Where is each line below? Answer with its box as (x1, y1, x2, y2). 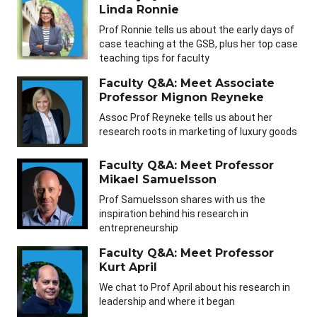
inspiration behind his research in (99, 208, 248, 220)
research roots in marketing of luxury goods (99, 126, 297, 138)
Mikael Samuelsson (99, 173, 217, 187)
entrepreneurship (99, 222, 178, 234)
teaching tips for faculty (99, 52, 209, 64)
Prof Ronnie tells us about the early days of (99, 24, 294, 36)
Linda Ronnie (99, 3, 179, 17)
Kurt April (99, 260, 157, 275)
